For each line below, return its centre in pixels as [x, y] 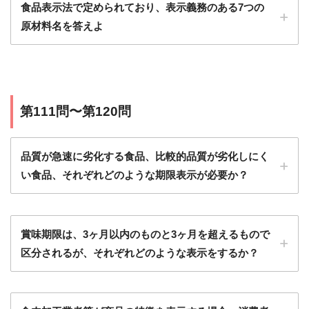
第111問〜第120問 [76, 112]
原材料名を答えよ [62, 26]
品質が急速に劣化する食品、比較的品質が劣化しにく [145, 157]
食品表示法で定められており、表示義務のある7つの [142, 8]
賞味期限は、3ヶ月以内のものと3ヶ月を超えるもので [145, 234]
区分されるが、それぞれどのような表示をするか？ [140, 252]
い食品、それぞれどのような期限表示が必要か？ [134, 175]
